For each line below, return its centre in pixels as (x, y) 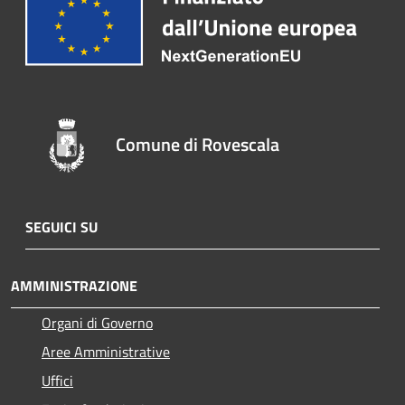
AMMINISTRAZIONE (74, 286)
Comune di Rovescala (198, 145)
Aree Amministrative (106, 352)
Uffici (57, 381)
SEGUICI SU (61, 227)
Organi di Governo (97, 323)
